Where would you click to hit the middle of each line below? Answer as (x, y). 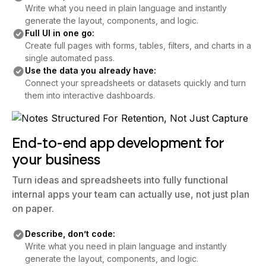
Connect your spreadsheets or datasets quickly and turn (135, 83)
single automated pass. (69, 58)
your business (56, 159)
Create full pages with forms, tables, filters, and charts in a (138, 45)
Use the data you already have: (90, 70)
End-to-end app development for (118, 143)
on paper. (33, 208)
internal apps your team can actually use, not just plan (131, 194)
